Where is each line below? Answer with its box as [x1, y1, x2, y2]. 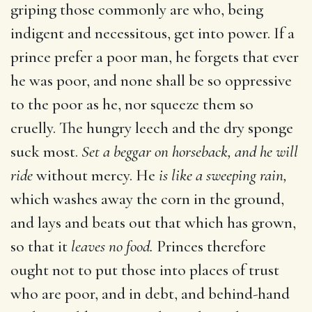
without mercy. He [33, 165, 159, 185]
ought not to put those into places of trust [10, 260, 279, 280]
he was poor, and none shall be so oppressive [10, 70, 292, 91]
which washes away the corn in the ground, [10, 189, 284, 209]
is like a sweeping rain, [159, 165, 287, 185]
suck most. [10, 141, 81, 162]
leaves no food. [71, 236, 153, 256]
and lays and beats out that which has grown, [10, 212, 296, 233]
